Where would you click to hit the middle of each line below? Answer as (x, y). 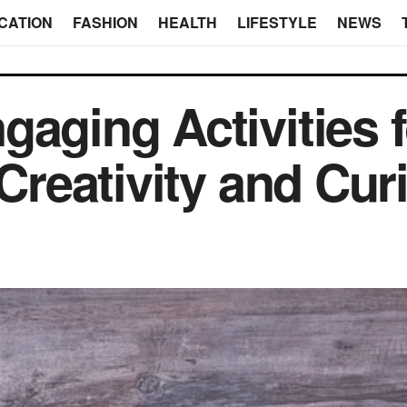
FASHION (105, 22)
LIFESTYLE (277, 22)
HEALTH (187, 22)
